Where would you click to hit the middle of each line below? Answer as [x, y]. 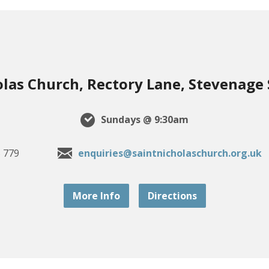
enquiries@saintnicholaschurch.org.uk [170, 153]
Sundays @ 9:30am [144, 120]
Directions [172, 196]
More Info [96, 196]
